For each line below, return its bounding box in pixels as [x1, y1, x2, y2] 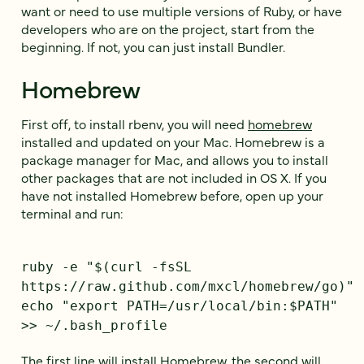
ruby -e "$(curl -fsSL [21, 259, 192, 275]
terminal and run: [21, 204, 123, 223]
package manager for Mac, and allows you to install [21, 150, 328, 169]
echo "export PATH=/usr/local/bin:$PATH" [21, 298, 338, 314]
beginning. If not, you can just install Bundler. [21, 37, 285, 55]
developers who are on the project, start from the [21, 19, 314, 37]
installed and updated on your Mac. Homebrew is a [21, 132, 325, 151]
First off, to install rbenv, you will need [21, 115, 248, 133]
